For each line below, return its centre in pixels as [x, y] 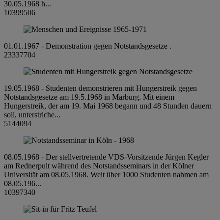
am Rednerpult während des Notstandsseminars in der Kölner [99, 165]
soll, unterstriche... [32, 114]
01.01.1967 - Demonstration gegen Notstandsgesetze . [88, 46]
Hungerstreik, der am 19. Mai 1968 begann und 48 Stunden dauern [108, 106]
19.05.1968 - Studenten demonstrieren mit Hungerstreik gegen [100, 88]
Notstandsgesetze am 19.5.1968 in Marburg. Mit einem [89, 97]
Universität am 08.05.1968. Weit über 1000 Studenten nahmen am [106, 174]
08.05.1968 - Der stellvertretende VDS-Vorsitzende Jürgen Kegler [106, 157]
